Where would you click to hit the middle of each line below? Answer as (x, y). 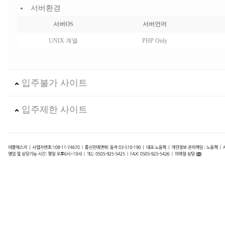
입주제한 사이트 (53, 109)
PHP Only (155, 41)
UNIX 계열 (63, 41)
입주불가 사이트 (53, 83)
